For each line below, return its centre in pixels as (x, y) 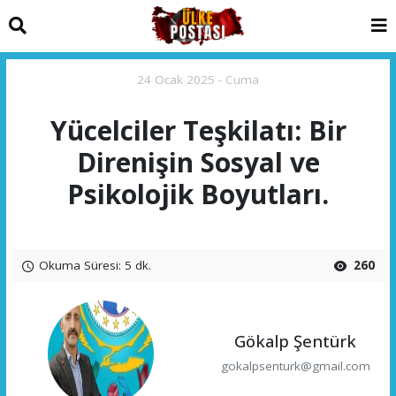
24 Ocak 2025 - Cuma (198, 80)
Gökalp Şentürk (296, 341)
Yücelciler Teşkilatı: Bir (198, 131)
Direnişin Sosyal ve (198, 163)
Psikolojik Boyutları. (198, 194)
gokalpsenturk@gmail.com (295, 366)
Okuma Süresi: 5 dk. (93, 265)
